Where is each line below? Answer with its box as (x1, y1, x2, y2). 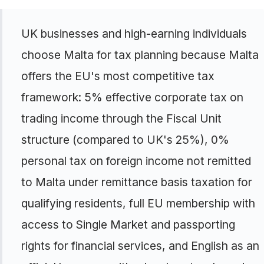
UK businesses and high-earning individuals (21, 27, 247, 41)
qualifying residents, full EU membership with (21, 196, 255, 210)
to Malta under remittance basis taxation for (21, 175, 252, 189)
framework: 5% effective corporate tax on (21, 90, 243, 104)
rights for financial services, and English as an (21, 239, 259, 253)
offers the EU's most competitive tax (21, 69, 214, 83)
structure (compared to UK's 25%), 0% (21, 133, 229, 147)
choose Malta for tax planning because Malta (21, 48, 259, 62)
